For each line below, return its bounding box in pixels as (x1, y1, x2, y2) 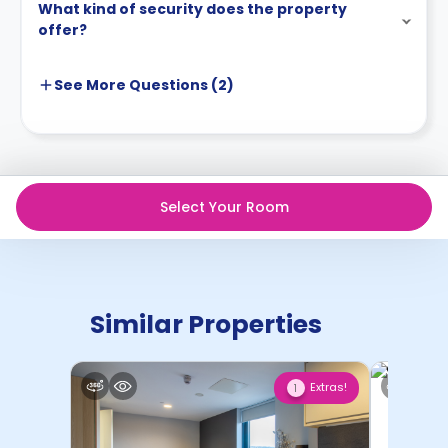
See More (54, 74, 126, 95)
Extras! (309, 379, 347, 395)
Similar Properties (90, 306, 322, 342)
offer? (38, 19, 87, 40)
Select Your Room (159, 196, 289, 217)
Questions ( (126, 74, 218, 95)
